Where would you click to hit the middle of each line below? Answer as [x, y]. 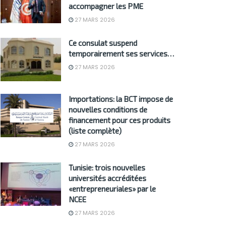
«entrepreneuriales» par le [112, 189]
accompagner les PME [106, 6]
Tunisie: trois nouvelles [107, 168]
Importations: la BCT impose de [121, 99]
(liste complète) [95, 131]
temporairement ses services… [121, 54]
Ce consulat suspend [103, 43]
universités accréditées [107, 178]
